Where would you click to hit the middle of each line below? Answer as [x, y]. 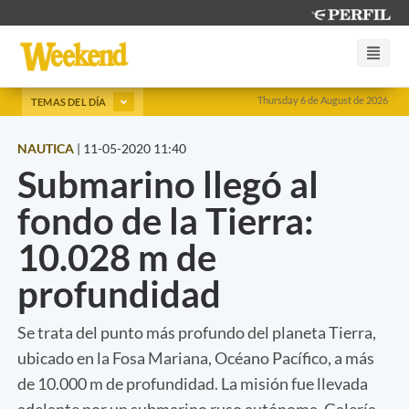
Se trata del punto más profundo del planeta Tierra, [197, 332]
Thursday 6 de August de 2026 [323, 100]
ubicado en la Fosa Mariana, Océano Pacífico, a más [196, 357]
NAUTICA [46, 148]
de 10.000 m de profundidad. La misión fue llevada [193, 383]
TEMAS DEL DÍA [70, 101]
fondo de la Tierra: [166, 220]
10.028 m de [117, 257]
